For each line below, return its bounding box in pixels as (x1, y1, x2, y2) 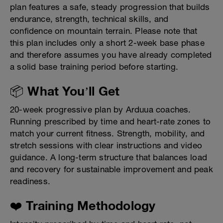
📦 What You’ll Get (10, 84, 120, 99)
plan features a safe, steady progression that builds (10, 2, 210, 12)
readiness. (10, 176, 50, 187)
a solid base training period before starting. (10, 62, 179, 72)
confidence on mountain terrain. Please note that (10, 26, 198, 36)
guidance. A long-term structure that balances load (10, 152, 208, 163)
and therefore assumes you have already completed (10, 50, 212, 60)
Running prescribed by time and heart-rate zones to (10, 116, 211, 127)
